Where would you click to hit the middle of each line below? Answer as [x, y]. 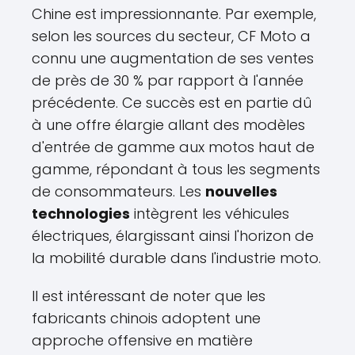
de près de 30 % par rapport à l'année [168, 80]
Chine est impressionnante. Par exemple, [174, 14]
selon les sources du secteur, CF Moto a [171, 36]
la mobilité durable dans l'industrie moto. [176, 258]
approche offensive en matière [142, 340]
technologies [81, 214]
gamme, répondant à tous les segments [176, 169]
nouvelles [241, 191]
